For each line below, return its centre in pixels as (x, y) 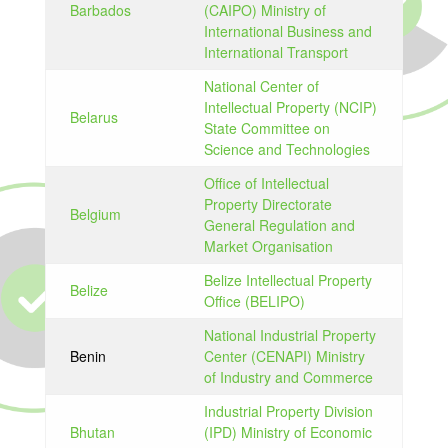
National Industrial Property (289, 335)
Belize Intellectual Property (287, 280)
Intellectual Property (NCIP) (290, 107)
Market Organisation (268, 246)
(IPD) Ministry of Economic (287, 432)
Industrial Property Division (288, 411)
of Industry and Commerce (288, 377)
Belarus (93, 117)
